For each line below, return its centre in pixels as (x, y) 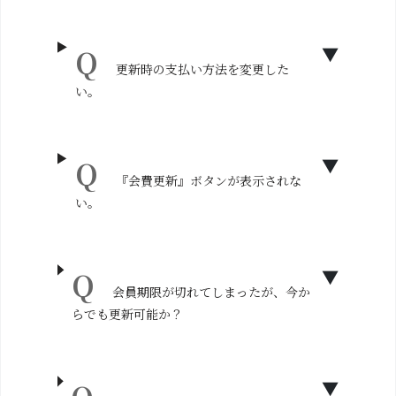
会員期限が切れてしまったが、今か (212, 292)
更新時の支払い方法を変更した (203, 69)
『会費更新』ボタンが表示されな (208, 180)
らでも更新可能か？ (128, 314)
